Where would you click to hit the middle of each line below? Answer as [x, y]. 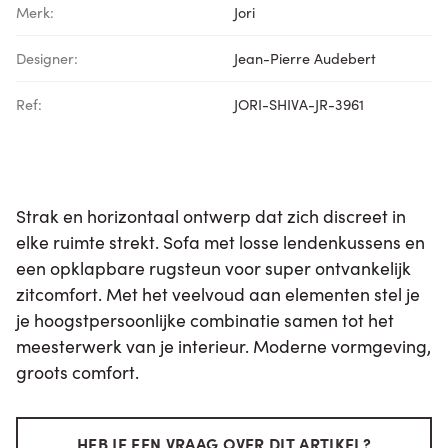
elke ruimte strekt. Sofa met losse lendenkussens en [220, 241]
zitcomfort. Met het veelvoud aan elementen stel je [218, 293]
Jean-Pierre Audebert [305, 57]
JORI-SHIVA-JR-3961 [299, 103]
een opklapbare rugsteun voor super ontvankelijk [213, 267]
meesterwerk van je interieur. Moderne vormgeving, [223, 345]
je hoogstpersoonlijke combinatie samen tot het [205, 319]
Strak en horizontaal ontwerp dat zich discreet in [211, 215]
